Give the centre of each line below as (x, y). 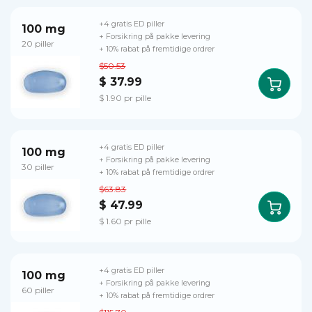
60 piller (38, 290)
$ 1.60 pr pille (125, 221)
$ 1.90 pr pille (125, 97)
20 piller (38, 44)
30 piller (38, 167)
